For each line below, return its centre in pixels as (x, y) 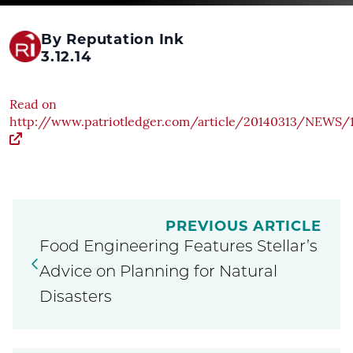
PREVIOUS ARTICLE (243, 226)
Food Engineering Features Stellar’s (178, 247)
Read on (33, 105)
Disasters (76, 297)
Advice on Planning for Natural (158, 272)
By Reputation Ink (113, 39)
